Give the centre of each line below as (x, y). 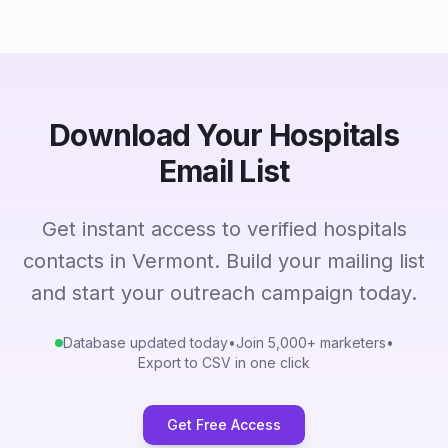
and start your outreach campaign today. (224, 293)
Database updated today (145, 342)
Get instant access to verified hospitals (224, 229)
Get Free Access (224, 424)
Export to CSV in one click (224, 362)
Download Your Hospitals (224, 135)
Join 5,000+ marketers (310, 342)
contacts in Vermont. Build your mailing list (224, 261)
